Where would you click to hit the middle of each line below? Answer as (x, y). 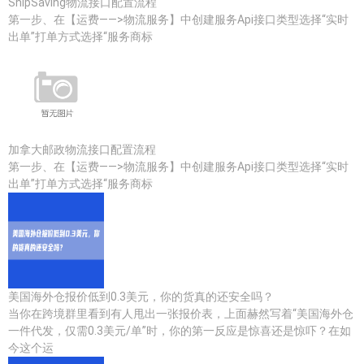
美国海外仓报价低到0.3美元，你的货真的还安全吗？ (141, 297)
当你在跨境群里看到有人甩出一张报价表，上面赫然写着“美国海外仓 (181, 314)
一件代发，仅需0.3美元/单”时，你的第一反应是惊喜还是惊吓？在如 (180, 331)
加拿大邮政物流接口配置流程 (82, 149)
